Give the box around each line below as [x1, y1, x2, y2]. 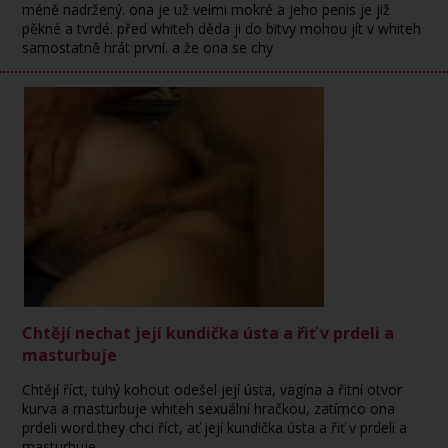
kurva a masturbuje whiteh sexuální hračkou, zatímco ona [22, 399, 396, 418]
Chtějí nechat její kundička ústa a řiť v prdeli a [22, 322, 395, 344]
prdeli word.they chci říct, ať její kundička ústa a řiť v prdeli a [22, 418, 408, 437]
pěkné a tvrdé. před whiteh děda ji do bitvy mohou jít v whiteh [22, 19, 422, 38]
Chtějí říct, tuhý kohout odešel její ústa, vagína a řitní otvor [22, 380, 403, 399]
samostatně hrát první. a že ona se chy [22, 38, 274, 57]
